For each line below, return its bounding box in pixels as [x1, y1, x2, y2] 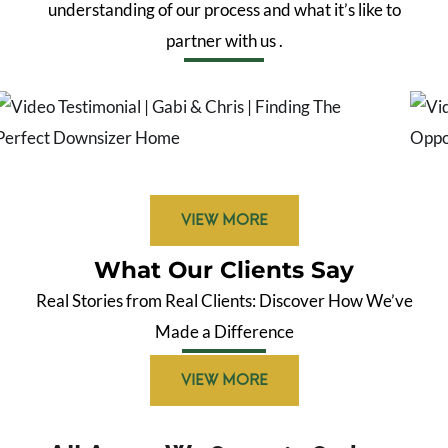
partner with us [165, 30, 276, 52]
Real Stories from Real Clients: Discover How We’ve [35, 290, 413, 312]
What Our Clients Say [94, 256, 354, 285]
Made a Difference [154, 321, 294, 343]
